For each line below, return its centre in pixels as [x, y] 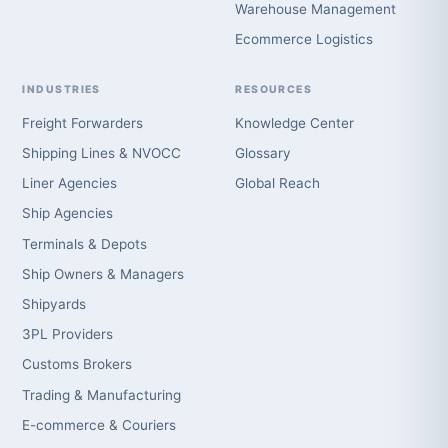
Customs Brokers [77, 364]
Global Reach [278, 183]
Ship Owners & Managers [103, 273]
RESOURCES [274, 89]
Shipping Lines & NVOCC [102, 153]
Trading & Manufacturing [102, 394]
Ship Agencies [68, 213]
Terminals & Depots [85, 243]
